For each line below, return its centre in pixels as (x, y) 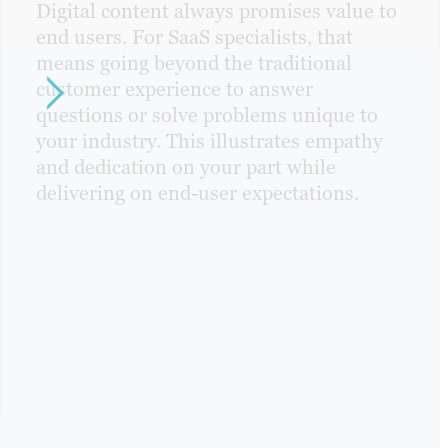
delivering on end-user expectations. (197, 193)
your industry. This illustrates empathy (209, 141)
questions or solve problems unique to (207, 115)
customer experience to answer (174, 89)
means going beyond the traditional (194, 63)
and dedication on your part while (186, 167)
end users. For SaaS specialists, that (194, 37)
